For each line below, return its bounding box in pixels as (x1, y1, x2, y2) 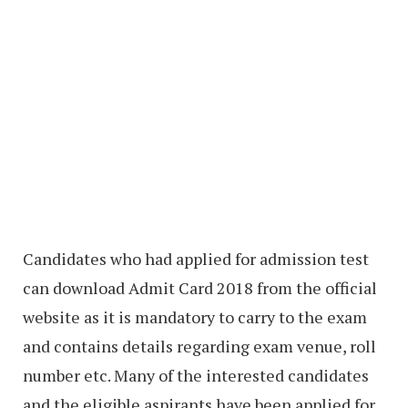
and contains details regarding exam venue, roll (23, 335, 376, 358)
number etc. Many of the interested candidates (23, 364, 369, 387)
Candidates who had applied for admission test (23, 248, 369, 270)
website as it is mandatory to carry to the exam (23, 306, 367, 329)
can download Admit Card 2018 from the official (23, 277, 377, 300)
